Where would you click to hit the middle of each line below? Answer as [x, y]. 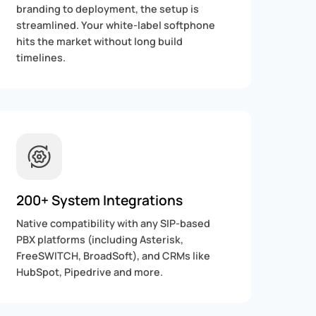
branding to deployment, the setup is [107, 9]
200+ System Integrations [99, 200]
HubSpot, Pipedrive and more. [89, 272]
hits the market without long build [99, 42]
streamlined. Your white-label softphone [115, 25]
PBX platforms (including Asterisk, [99, 239]
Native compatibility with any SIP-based [113, 223]
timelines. [41, 58]
